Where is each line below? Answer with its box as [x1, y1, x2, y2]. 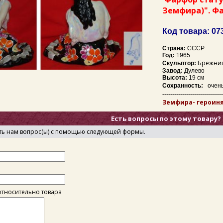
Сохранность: [162, 82, 206, 89]
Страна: [162, 45, 186, 52]
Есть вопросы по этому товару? [111, 114, 221, 123]
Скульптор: [162, 60, 198, 67]
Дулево [183, 67, 205, 74]
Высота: [162, 74, 187, 81]
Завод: [162, 67, 183, 74]
